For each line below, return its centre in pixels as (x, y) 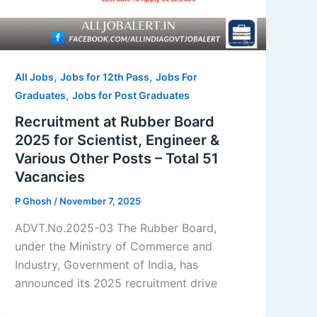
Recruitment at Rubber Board (115, 122)
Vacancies (50, 177)
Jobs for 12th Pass (105, 76)
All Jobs (35, 76)
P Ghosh (35, 201)
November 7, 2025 (100, 201)
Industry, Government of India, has (107, 265)
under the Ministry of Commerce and (114, 247)
